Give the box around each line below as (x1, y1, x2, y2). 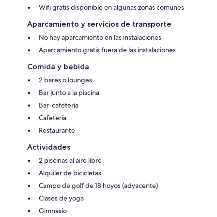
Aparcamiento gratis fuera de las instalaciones (39, 46, 176, 55)
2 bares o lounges (39, 76, 92, 85)
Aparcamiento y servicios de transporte (27, 19, 171, 29)
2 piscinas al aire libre (39, 156, 102, 165)
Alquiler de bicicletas (39, 169, 101, 178)
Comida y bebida (27, 62, 89, 72)
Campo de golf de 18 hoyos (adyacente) (39, 181, 158, 190)
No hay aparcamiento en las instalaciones (39, 33, 161, 42)
